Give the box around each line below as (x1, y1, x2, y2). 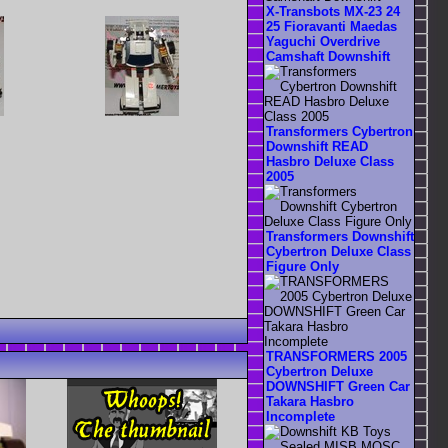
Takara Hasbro (266, 394, 354, 410)
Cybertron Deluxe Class (266, 244, 411, 260)
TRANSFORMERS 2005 (266, 349, 407, 365)
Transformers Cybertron (266, 124, 413, 140)
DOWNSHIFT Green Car (266, 379, 410, 395)
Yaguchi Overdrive (266, 34, 380, 50)
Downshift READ (266, 139, 368, 155)
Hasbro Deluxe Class (266, 154, 394, 170)
